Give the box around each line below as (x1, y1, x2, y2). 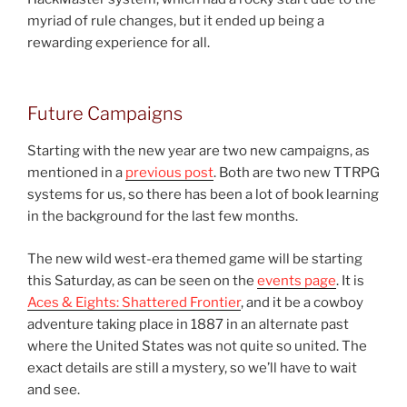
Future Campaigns (27, 103, 183, 125)
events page (257, 272, 336, 289)
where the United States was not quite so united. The (27, 337, 367, 354)
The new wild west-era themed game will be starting (27, 250, 362, 267)
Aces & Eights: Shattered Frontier (27, 293, 241, 311)
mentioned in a (27, 164, 125, 182)
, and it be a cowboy (241, 293, 363, 311)
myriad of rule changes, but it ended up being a (27, 12, 324, 29)
